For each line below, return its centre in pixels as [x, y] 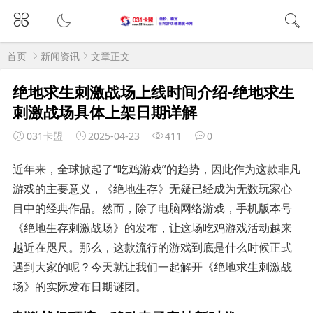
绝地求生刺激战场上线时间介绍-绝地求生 [153, 91]
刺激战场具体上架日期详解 [104, 111]
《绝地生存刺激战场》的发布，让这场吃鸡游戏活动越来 [152, 227]
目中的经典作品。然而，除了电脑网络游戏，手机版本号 [152, 208]
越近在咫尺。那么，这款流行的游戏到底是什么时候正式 [152, 247]
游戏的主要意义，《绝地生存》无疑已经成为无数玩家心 [152, 188]
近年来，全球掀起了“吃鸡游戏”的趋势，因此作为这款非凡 [156, 169]
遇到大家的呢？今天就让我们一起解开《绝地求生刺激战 [152, 267]
